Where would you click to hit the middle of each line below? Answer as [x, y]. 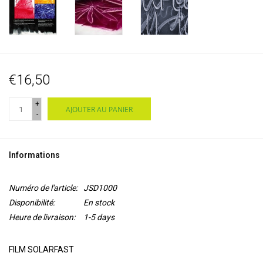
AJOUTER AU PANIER [99, 110]
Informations [34, 155]
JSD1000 [100, 188]
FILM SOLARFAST [41, 250]
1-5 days [99, 218]
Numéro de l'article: [43, 188]
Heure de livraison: [42, 218]
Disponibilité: [32, 203]
